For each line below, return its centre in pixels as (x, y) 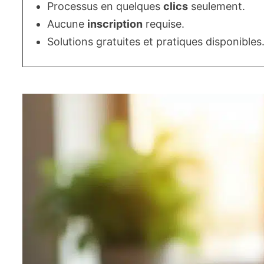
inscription (115, 24)
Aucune (67, 24)
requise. (164, 24)
